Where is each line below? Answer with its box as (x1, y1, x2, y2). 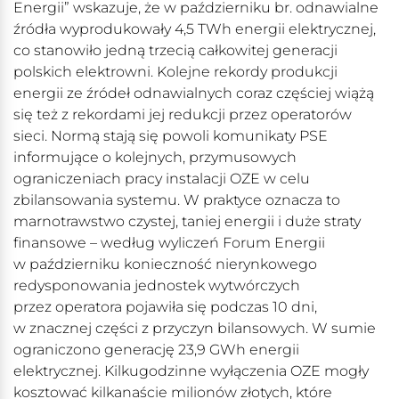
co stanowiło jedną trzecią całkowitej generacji (13, 42, 338, 60)
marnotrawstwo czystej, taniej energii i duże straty (13, 213, 361, 231)
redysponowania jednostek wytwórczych (13, 277, 300, 295)
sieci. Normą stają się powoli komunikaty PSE (13, 127, 328, 145)
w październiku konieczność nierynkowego (13, 256, 317, 273)
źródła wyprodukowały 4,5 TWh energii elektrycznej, (13, 20, 376, 38)
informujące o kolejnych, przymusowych (13, 149, 297, 167)
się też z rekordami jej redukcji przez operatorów (13, 106, 352, 124)
